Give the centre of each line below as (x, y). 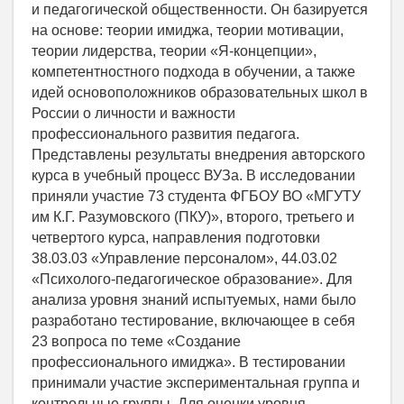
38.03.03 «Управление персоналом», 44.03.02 (184, 258)
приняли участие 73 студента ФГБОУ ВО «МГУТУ (196, 196)
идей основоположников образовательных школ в (200, 92)
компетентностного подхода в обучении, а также (193, 71)
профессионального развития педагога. (165, 133)
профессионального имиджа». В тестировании (188, 362)
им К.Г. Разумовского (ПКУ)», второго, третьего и (193, 216)
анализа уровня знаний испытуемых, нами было (194, 299)
